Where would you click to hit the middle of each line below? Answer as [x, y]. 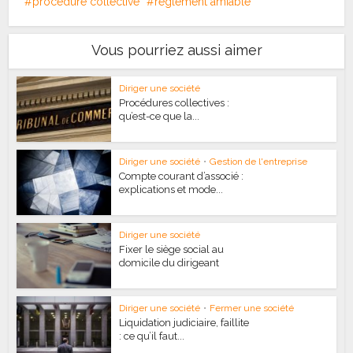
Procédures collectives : [175, 103]
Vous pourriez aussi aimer [176, 50]
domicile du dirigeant [169, 262]
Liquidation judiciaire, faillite [184, 322]
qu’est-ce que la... [160, 117]
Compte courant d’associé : [182, 176]
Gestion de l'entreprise [259, 162]
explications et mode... [171, 190]
